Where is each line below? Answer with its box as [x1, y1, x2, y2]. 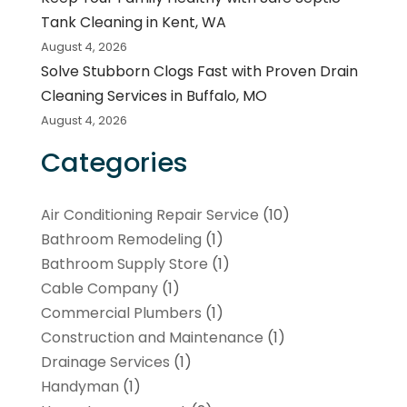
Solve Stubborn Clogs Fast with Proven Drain [40, 60, 358, 82]
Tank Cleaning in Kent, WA [40, 11, 226, 33]
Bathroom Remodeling [40, 228, 202, 250]
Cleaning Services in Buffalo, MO [40, 84, 267, 106]
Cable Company [40, 277, 158, 299]
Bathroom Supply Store [40, 253, 208, 274]
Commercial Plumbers [40, 302, 202, 323]
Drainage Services [40, 351, 170, 372]
